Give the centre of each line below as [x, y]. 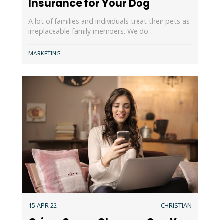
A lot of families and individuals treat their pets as [109, 21]
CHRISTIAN [176, 205]
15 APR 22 [42, 205]
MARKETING [44, 53]
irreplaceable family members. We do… [91, 31]
